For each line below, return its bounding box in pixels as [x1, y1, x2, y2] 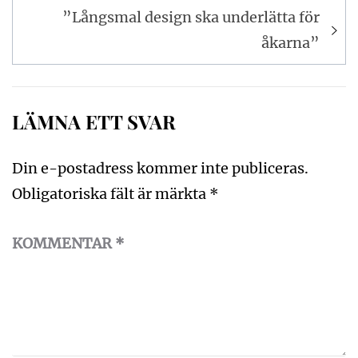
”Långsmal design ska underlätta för [62, 8, 320, 27]
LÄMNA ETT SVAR [12, 109, 176, 135]
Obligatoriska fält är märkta [12, 185, 209, 204]
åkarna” [261, 34, 320, 53]
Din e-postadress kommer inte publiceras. [12, 159, 308, 178]
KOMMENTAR [12, 234, 115, 253]
